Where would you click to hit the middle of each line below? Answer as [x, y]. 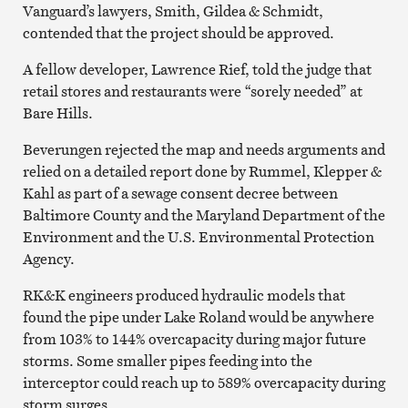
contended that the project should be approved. [178, 32]
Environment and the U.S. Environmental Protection [198, 236]
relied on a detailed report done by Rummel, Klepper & [202, 171]
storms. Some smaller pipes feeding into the [167, 360]
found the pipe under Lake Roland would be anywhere [198, 316]
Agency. [48, 258]
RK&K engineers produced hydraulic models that [184, 295]
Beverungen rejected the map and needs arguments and [204, 149]
